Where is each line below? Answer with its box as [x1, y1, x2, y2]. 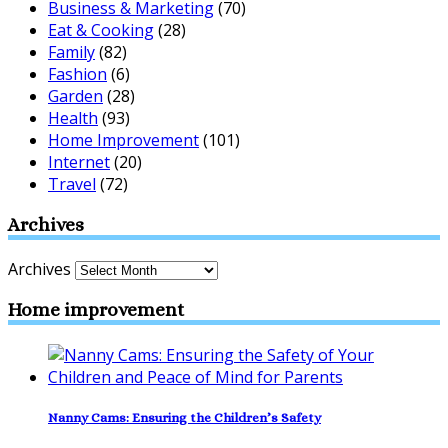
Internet [48, 150, 110, 173]
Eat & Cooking [48, 18, 154, 41]
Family [48, 40, 95, 63]
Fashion [48, 62, 107, 85]
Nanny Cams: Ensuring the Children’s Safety [48, 409, 321, 425]
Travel [48, 172, 96, 195]
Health [48, 106, 98, 129]
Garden [48, 84, 103, 107]
